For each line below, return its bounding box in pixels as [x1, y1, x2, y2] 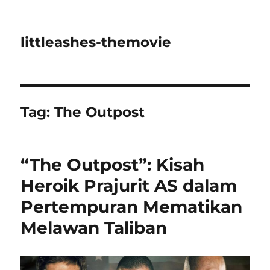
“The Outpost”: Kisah [20, 154, 205, 175]
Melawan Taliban [20, 218, 168, 238]
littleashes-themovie [20, 34, 172, 51]
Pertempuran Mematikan [20, 196, 243, 217]
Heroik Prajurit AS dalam [20, 175, 237, 196]
